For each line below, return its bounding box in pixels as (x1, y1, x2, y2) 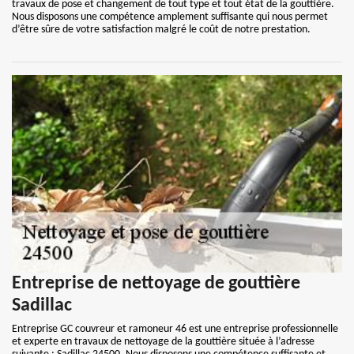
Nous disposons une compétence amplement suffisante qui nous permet (12, 11, 328, 23)
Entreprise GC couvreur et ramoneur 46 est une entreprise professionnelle (12, 323, 338, 335)
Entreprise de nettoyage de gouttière (12, 274, 300, 293)
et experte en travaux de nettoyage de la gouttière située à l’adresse (12, 336, 314, 348)
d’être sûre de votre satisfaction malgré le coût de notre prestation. (12, 24, 311, 36)
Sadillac (12, 296, 72, 315)
